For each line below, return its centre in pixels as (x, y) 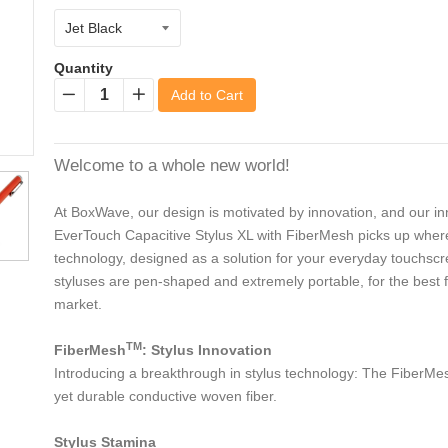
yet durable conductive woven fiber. (165, 396)
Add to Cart (207, 95)
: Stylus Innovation (207, 350)
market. (78, 304)
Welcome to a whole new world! (172, 166)
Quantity (83, 68)
